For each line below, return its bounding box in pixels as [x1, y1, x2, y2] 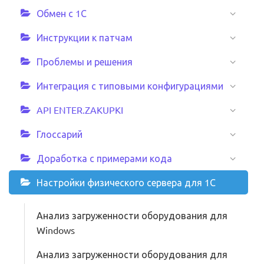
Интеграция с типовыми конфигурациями [37, 80, 223, 91]
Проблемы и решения [37, 55, 133, 67]
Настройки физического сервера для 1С [37, 176, 216, 188]
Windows [37, 224, 75, 236]
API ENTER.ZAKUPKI [37, 104, 123, 115]
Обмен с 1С [37, 7, 87, 19]
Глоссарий [37, 128, 82, 140]
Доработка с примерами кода [37, 152, 172, 164]
